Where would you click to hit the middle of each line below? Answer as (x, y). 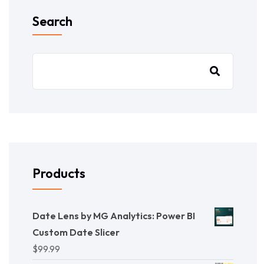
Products (59, 174)
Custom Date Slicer (76, 232)
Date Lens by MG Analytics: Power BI (114, 216)
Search (52, 22)
